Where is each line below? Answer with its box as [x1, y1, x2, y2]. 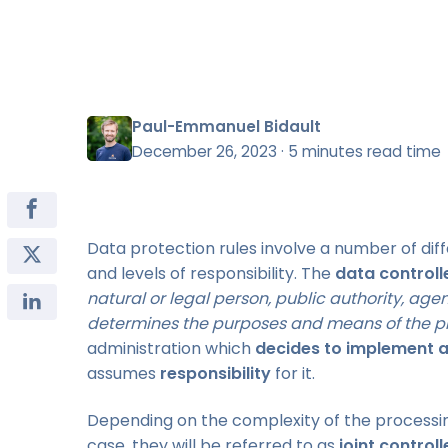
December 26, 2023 [132, 140, 277, 162]
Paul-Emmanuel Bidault [132, 115, 321, 137]
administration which [87, 336, 255, 360]
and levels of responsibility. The [87, 261, 335, 285]
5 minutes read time [288, 140, 441, 162]
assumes [87, 361, 160, 385]
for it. [271, 361, 315, 385]
